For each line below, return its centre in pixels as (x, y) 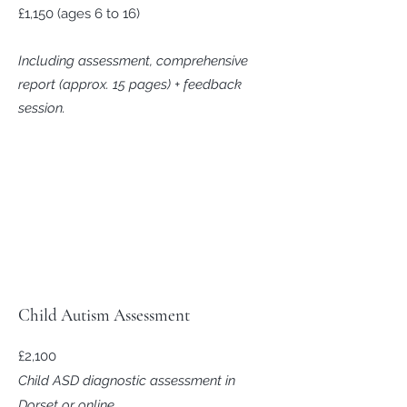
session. (42, 108)
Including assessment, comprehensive (133, 61)
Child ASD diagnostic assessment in (127, 381)
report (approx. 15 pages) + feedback (130, 84)
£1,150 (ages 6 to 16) (79, 14)
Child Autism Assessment (104, 315)
